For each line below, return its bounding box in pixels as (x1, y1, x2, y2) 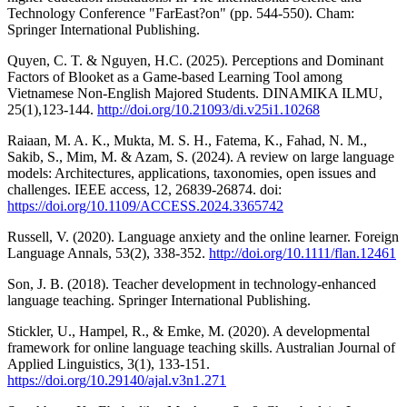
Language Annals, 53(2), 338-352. (7, 244, 209, 261)
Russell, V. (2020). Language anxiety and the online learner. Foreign (7, 228, 399, 244)
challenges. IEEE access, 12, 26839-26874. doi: (7, 181, 282, 197)
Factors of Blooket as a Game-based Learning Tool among (7, 68, 342, 84)
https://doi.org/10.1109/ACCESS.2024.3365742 (7, 197, 283, 213)
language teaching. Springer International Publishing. (7, 292, 311, 308)
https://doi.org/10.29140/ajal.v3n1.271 (7, 372, 226, 388)
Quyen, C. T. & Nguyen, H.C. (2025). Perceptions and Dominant (7, 52, 383, 68)
